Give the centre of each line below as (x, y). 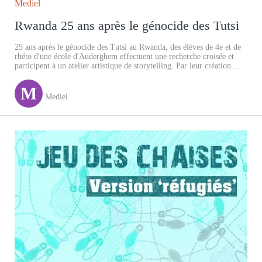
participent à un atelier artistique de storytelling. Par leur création (123, 66)
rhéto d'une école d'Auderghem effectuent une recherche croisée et (124, 57)
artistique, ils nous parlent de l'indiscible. (82, 75)
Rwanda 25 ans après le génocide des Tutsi (127, 26)
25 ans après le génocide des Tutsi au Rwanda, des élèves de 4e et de (128, 47)
